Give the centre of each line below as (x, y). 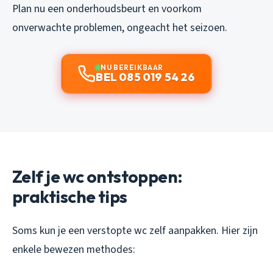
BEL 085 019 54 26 (146, 77)
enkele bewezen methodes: (74, 250)
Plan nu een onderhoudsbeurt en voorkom (107, 9)
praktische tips (70, 197)
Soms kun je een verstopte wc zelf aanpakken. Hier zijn (135, 231)
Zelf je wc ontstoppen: (97, 177)
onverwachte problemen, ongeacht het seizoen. (120, 28)
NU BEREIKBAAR (132, 68)
